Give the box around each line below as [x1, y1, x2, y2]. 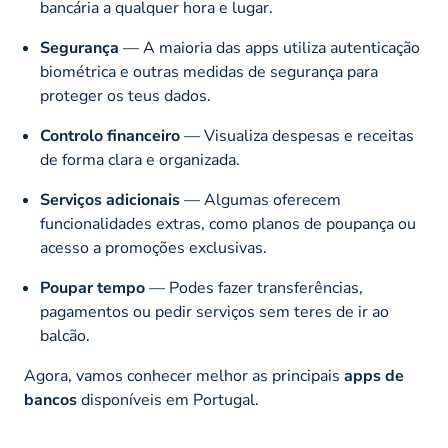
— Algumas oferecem [180, 188, 341, 211]
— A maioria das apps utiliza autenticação [119, 36, 420, 59]
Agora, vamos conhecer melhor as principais [24, 364, 344, 387]
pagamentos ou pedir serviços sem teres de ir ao [40, 300, 389, 323]
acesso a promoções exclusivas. [40, 236, 267, 259]
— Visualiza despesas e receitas [180, 124, 414, 147]
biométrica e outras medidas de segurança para [40, 60, 378, 83]
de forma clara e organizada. [40, 148, 240, 171]
